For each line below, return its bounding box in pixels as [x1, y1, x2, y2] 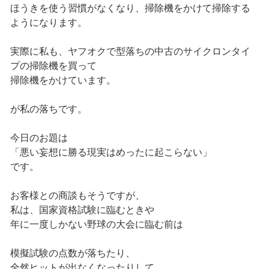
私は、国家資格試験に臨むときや [10, 205, 154, 216]
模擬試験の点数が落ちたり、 [10, 248, 135, 259]
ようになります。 [10, 17, 87, 28]
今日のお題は [10, 133, 68, 144]
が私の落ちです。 [10, 104, 87, 115]
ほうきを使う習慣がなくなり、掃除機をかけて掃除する [10, 3, 250, 14]
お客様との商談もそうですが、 [10, 190, 145, 201]
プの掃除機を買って [10, 61, 97, 71]
